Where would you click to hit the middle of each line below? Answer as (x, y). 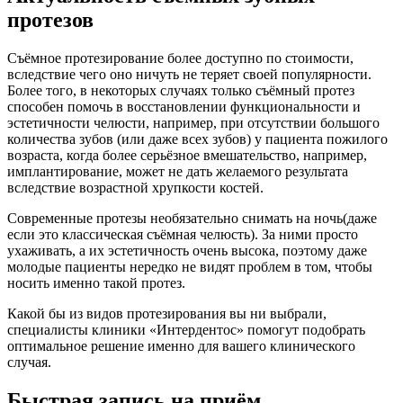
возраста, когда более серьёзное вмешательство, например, (187, 155)
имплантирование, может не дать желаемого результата (178, 171)
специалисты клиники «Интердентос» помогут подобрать (186, 330)
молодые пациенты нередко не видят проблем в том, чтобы (190, 267)
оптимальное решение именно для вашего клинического (181, 346)
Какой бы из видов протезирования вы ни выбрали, (167, 313)
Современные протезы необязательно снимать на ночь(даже (192, 218)
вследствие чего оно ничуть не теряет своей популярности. (189, 74)
